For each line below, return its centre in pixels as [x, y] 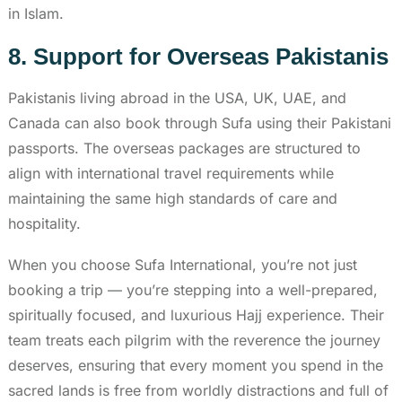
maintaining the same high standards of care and [173, 198]
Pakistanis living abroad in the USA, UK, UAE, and [177, 97]
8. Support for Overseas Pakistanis [198, 56]
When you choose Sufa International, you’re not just [183, 264]
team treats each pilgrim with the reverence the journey [194, 340]
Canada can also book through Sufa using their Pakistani [200, 122]
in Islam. [36, 13]
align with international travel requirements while [171, 173]
